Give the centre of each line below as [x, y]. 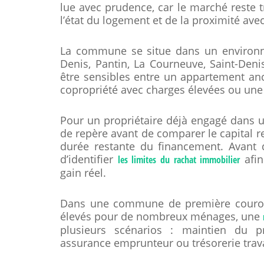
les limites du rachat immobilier [179, 160]
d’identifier [89, 159]
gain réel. [83, 173]
